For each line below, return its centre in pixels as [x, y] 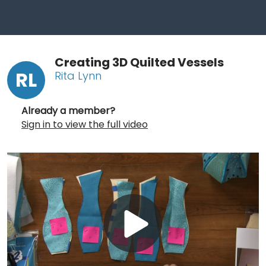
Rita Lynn [78, 75]
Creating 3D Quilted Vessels [139, 62]
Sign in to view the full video [85, 124]
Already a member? [68, 110]
